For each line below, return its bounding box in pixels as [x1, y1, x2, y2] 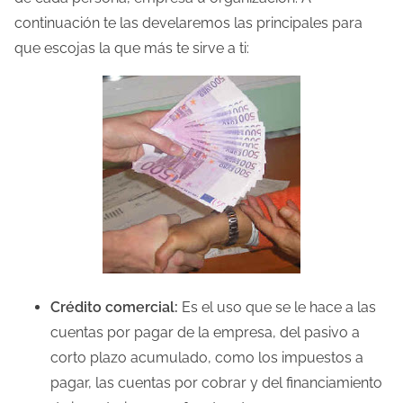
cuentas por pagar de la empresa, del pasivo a [50, 323, 360, 341]
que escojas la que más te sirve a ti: [14, 39, 249, 57]
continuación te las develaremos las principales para [14, 13, 363, 31]
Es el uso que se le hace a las [178, 298, 376, 316]
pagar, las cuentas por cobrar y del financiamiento [50, 373, 382, 391]
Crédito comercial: [50, 298, 178, 316]
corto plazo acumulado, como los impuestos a [50, 348, 363, 366]
